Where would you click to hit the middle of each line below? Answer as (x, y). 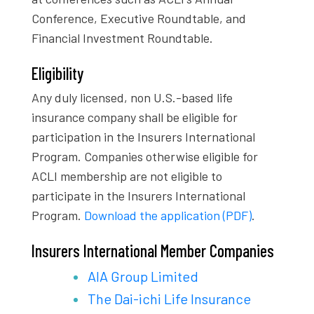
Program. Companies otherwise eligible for (145, 156)
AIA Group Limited (143, 276)
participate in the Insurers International (138, 195)
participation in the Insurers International (143, 136)
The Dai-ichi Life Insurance (169, 298)
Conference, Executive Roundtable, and (139, 18)
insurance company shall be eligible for (135, 117)
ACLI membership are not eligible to (127, 176)
